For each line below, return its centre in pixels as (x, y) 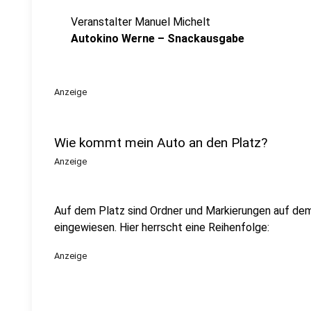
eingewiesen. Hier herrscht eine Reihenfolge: (162, 227)
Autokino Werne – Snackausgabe (158, 39)
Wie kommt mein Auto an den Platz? (161, 143)
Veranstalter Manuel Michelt (141, 22)
